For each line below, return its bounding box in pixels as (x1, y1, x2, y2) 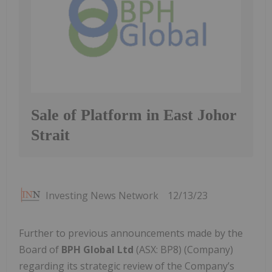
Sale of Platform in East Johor (31, 106, 237, 124)
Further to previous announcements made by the (19, 226, 243, 240)
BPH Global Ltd (61, 242, 134, 256)
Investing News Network (46, 188, 158, 202)
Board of (19, 242, 61, 256)
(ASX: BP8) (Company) (134, 242, 233, 256)
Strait (31, 126, 70, 144)
